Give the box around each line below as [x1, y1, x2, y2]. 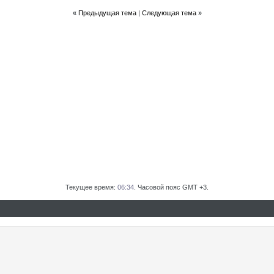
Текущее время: [65, 183, 117, 191]
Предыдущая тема [78, 9, 136, 17]
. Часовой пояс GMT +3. [134, 183, 209, 191]
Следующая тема [141, 9, 196, 17]
